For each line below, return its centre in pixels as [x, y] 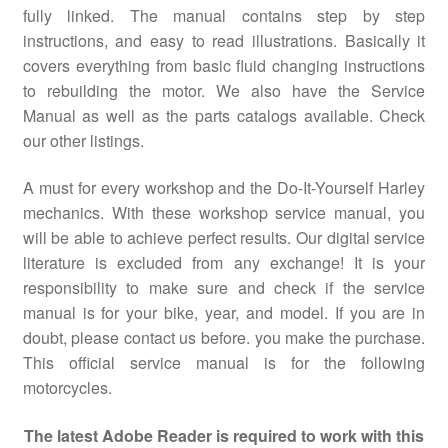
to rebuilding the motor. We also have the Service [224, 90]
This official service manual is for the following [224, 363]
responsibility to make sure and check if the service [224, 288]
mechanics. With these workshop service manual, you [224, 213]
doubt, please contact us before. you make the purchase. [224, 338]
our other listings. [83, 140]
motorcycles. [67, 388]
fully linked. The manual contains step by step [224, 15]
